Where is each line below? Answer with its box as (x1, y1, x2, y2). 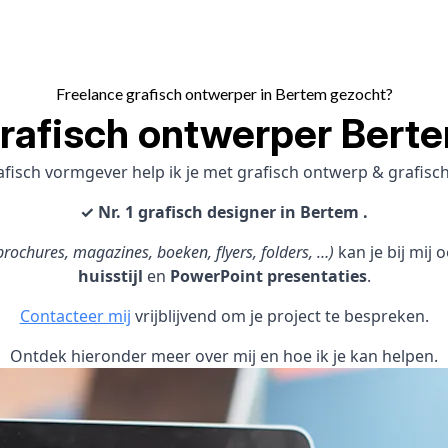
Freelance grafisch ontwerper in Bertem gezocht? (55, 84, 393, 103)
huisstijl (77, 265, 143, 287)
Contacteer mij (19, 305, 131, 327)
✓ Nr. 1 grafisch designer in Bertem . (80, 201, 368, 223)
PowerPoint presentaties (169, 265, 367, 287)
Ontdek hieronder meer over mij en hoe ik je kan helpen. (10, 345, 438, 367)
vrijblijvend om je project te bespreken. (130, 305, 429, 327)
